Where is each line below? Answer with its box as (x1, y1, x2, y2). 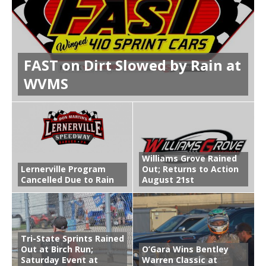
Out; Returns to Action (142, 163, 239, 175)
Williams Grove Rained (142, 153, 237, 164)
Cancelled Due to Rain (21, 174, 114, 186)
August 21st (142, 174, 194, 186)
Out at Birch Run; (21, 243, 93, 255)
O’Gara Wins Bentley (142, 243, 229, 255)
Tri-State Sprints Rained (21, 233, 124, 245)
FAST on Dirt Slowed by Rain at (24, 55, 241, 75)
